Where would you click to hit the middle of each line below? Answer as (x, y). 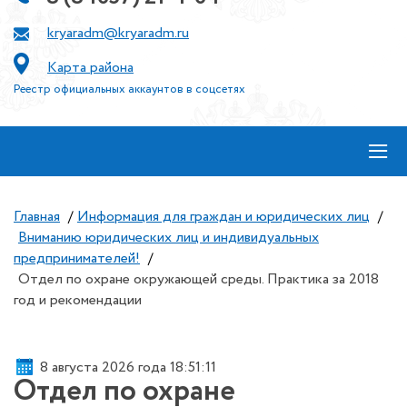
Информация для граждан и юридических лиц (223, 217)
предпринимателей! (77, 258)
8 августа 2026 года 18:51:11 (128, 367)
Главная (37, 217)
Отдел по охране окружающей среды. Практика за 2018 (199, 279)
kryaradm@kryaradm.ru (118, 33)
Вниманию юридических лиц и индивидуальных (169, 238)
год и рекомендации (78, 300)
